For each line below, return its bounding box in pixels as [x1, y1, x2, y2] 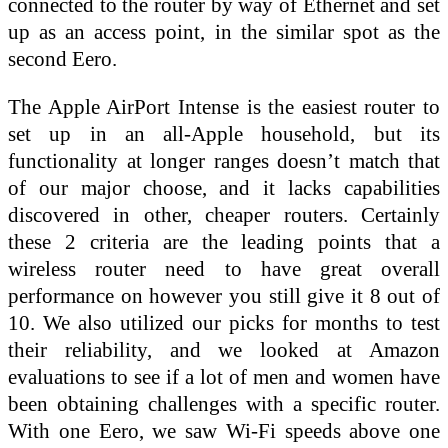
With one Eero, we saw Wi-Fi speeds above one [8, 418, 440, 442]
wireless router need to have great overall [8, 256, 440, 280]
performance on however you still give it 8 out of [8, 283, 440, 307]
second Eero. [8, 46, 117, 70]
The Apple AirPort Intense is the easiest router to [8, 94, 440, 118]
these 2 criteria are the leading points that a [8, 229, 440, 253]
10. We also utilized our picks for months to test [8, 310, 440, 334]
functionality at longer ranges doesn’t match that [8, 148, 440, 172]
